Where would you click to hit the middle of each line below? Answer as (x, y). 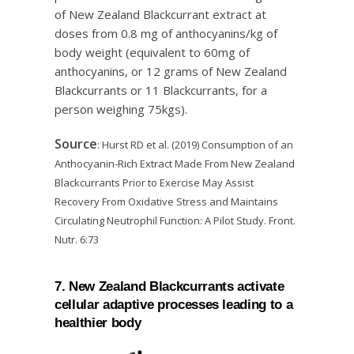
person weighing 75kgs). (121, 109)
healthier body (98, 322)
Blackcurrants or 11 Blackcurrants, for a (161, 90)
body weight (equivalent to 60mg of (152, 52)
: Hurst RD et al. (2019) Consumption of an (195, 145)
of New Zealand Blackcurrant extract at (160, 14)
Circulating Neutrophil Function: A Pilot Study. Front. (175, 220)
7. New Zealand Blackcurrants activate (169, 286)
